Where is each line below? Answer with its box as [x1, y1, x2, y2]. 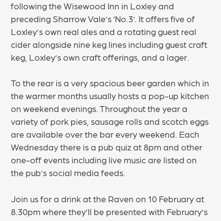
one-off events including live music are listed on [11, 154, 197, 165]
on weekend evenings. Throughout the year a [11, 103, 188, 114]
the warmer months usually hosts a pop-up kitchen [11, 90, 210, 101]
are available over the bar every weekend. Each [11, 129, 200, 140]
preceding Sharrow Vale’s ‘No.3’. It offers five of [11, 13, 195, 24]
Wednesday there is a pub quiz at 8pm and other [11, 142, 203, 152]
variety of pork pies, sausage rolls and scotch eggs [11, 116, 209, 127]
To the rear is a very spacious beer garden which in [11, 77, 210, 88]
